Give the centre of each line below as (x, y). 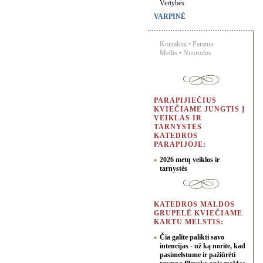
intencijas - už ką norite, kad (203, 246)
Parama (203, 44)
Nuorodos (197, 53)
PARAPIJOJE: (180, 144)
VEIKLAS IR (178, 118)
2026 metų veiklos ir (190, 160)
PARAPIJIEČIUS (185, 100)
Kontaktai (173, 44)
